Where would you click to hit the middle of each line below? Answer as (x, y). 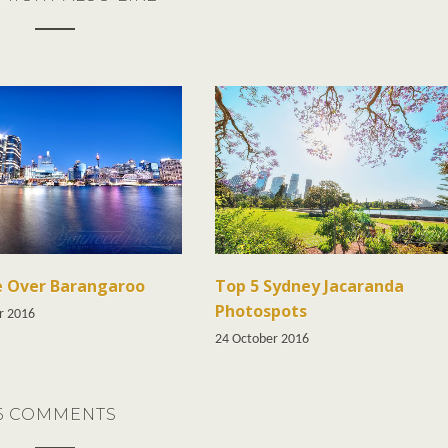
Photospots (261, 310)
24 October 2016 (262, 339)
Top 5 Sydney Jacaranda (310, 285)
